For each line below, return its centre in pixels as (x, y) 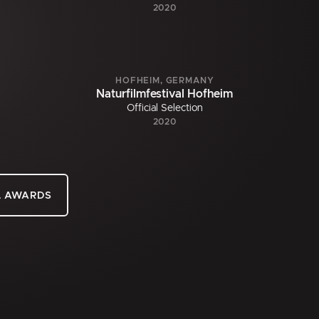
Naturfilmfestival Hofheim (165, 94)
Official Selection (164, 109)
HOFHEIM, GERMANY (165, 81)
